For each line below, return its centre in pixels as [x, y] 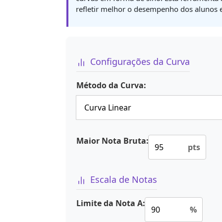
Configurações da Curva [140, 61]
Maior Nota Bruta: [112, 141]
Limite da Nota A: [111, 203]
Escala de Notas [124, 180]
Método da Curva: [111, 85]
